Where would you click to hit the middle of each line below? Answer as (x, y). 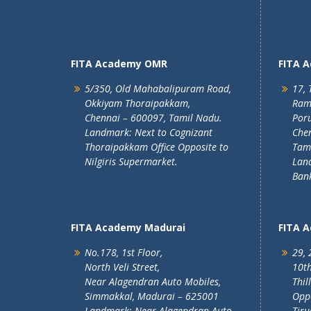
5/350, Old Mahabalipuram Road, (158, 89)
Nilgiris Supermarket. (131, 161)
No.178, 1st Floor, (124, 252)
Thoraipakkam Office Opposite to (157, 147)
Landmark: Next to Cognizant (149, 132)
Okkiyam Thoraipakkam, (137, 103)
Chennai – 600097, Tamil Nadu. (153, 118)
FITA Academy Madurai (128, 227)
